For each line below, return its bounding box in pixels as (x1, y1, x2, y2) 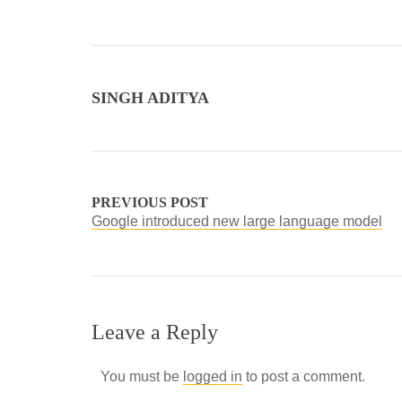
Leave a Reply (92, 320, 218, 344)
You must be (100, 369, 183, 384)
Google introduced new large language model (92, 214, 382, 229)
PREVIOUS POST (92, 195, 208, 210)
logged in (183, 369, 242, 384)
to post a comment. (242, 369, 365, 384)
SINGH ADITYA (92, 89, 209, 107)
